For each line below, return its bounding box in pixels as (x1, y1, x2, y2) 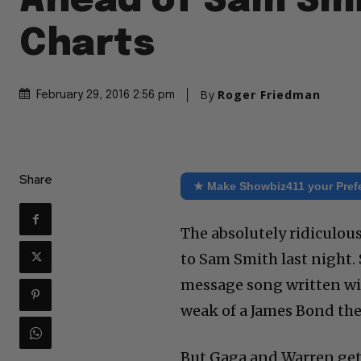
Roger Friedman (218, 86, 321, 102)
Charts (19, 25, 155, 64)
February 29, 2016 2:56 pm (36, 89, 175, 101)
